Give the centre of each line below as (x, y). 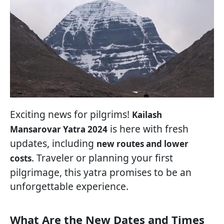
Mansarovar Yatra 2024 (59, 129)
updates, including (53, 143)
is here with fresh (148, 129)
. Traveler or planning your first (102, 158)
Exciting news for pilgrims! (71, 114)
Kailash (147, 115)
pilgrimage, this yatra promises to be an (101, 172)
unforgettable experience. (69, 186)
